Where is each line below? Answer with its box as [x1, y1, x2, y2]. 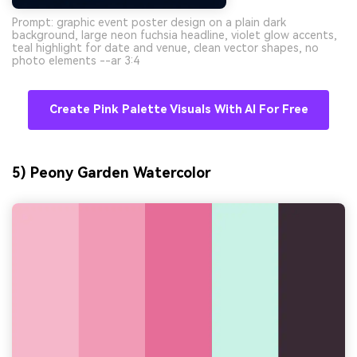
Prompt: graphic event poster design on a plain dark [12, 16, 286, 29]
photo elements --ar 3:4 [12, 54, 139, 68]
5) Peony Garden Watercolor [12, 163, 211, 181]
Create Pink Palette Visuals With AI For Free [49, 103, 308, 117]
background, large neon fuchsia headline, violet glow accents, [12, 29, 337, 42]
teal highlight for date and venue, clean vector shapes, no [12, 41, 319, 55]
